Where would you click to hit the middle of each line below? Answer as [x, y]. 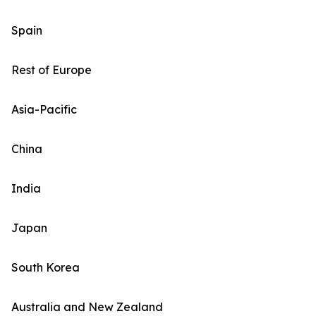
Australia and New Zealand [87, 307]
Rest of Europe [51, 70]
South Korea [45, 268]
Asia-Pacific [44, 110]
